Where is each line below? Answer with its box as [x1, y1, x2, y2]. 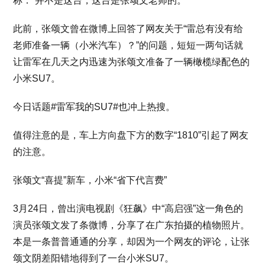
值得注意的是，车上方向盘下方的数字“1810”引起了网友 [13, 130, 249, 140]
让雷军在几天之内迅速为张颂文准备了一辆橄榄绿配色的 [13, 57, 250, 67]
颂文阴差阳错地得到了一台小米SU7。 [13, 253, 174, 263]
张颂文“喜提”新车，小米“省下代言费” [13, 175, 167, 185]
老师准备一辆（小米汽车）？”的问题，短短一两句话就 [13, 40, 244, 50]
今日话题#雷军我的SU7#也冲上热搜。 [13, 102, 176, 112]
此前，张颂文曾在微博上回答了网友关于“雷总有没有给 [13, 24, 244, 34]
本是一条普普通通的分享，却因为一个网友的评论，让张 [13, 237, 250, 247]
